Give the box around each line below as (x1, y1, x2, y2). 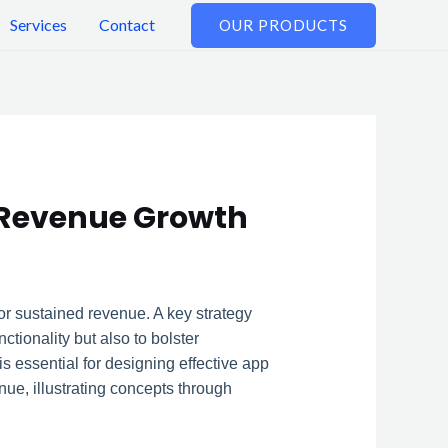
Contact (99, 15, 155, 34)
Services (10, 15, 67, 34)
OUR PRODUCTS (219, 15, 348, 34)
